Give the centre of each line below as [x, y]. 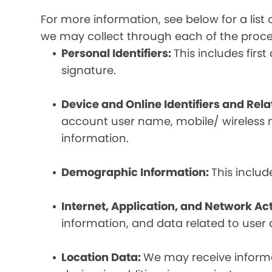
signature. [89, 70]
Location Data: [103, 257]
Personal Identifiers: [118, 53]
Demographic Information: [137, 172]
